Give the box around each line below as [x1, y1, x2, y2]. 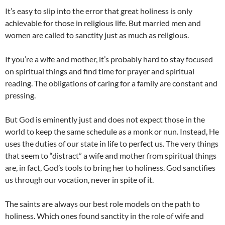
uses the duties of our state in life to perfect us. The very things [5, 139, 218, 149]
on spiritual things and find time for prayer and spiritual [5, 66, 194, 76]
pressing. [5, 90, 36, 100]
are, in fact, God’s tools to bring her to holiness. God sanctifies [5, 163, 215, 173]
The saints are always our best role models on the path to [5, 199, 200, 209]
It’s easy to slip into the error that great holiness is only [5, 6, 192, 16]
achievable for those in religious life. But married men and [5, 18, 201, 28]
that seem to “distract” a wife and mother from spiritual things [5, 151, 216, 161]
